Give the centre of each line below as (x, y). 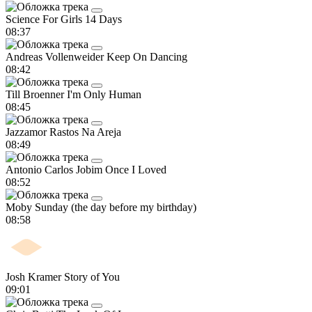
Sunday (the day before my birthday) (116, 207)
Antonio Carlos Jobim (55, 169)
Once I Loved (136, 169)
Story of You (92, 276)
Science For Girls (45, 19)
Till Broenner (36, 94)
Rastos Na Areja (85, 132)
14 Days (103, 19)
